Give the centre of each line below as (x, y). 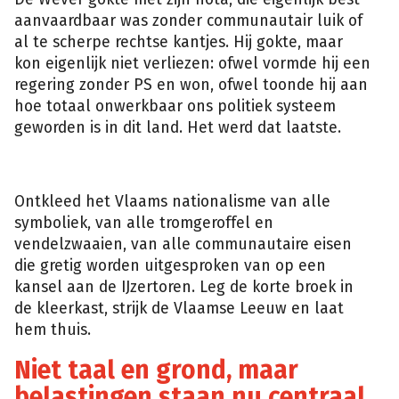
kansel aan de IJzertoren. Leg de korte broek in (184, 288)
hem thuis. (53, 330)
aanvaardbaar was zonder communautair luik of (188, 21)
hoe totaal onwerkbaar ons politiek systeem (175, 106)
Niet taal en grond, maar (156, 370)
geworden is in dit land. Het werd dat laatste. (180, 128)
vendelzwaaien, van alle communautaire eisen (183, 245)
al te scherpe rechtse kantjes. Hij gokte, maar (179, 42)
